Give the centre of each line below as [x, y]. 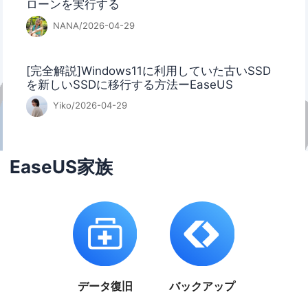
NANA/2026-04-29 [92, 25]
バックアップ [202, 286]
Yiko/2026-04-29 [88, 106]
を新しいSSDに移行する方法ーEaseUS [130, 84]
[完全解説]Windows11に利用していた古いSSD [149, 70]
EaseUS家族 [62, 167]
